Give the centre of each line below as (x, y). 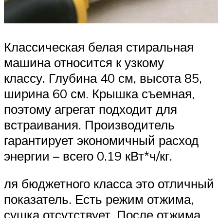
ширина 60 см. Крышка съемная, (99, 93)
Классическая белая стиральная (99, 46)
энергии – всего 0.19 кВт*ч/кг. (88, 155)
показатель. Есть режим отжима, (99, 199)
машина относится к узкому (84, 62)
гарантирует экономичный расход (101, 140)
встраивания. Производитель (89, 124)
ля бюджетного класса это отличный (109, 184)
